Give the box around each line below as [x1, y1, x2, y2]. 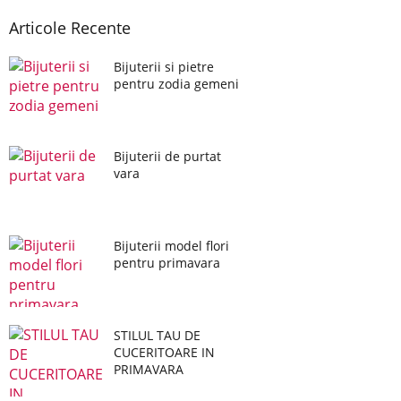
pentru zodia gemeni [114, 75, 239, 92]
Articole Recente [9, 17, 131, 38]
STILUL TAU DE [114, 327, 200, 344]
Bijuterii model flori [114, 237, 229, 254]
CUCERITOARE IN [114, 344, 215, 361]
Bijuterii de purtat [114, 148, 221, 165]
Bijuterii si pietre [114, 58, 214, 75]
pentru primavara [114, 254, 220, 271]
